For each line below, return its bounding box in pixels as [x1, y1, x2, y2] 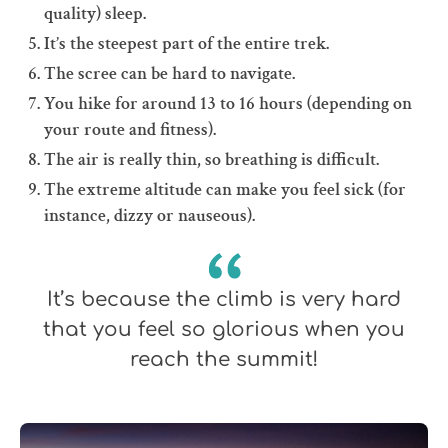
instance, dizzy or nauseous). [44, 204, 255, 227]
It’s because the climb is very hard [47, 288, 401, 311]
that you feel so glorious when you [43, 318, 405, 341]
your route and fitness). [44, 118, 216, 141]
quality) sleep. [44, 2, 146, 25]
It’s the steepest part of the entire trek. [44, 32, 329, 55]
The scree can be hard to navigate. [44, 62, 295, 85]
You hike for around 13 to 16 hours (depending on [44, 92, 412, 115]
